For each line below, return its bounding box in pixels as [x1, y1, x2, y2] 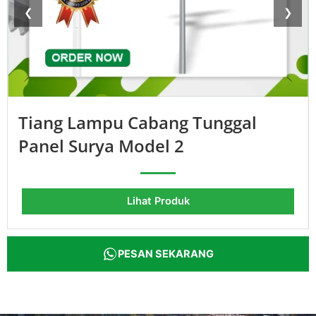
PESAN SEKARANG [118, 248, 214, 261]
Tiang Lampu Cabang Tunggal [18, 111, 257, 135]
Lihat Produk [126, 195, 190, 207]
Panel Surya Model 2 [18, 134, 184, 158]
